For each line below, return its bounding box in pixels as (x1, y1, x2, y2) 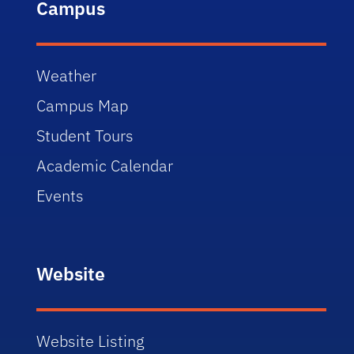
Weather (36, 64, 97, 86)
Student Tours (36, 124, 134, 146)
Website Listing (36, 330, 145, 352)
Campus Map (36, 94, 129, 116)
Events (36, 184, 85, 206)
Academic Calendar (36, 154, 174, 176)
